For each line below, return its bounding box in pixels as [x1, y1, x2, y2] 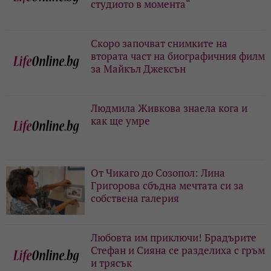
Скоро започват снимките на [91, 36, 227, 51]
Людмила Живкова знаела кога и [91, 101, 247, 116]
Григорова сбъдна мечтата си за [91, 178, 244, 193]
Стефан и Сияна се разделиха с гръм [91, 243, 265, 258]
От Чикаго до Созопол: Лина [91, 166, 225, 180]
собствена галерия [91, 191, 179, 206]
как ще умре [91, 114, 150, 128]
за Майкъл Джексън [91, 62, 186, 76]
